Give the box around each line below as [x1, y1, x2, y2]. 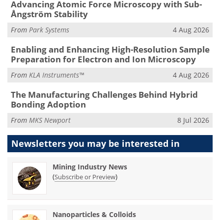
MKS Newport [29, 115, 71, 125]
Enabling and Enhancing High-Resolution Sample [10, 44, 210, 55]
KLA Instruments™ [29, 70, 84, 80]
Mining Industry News [53, 162, 127, 172]
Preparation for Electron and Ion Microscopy [10, 54, 196, 65]
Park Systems [29, 25, 69, 34]
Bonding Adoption [10, 99, 86, 110]
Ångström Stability [10, 8, 88, 20]
